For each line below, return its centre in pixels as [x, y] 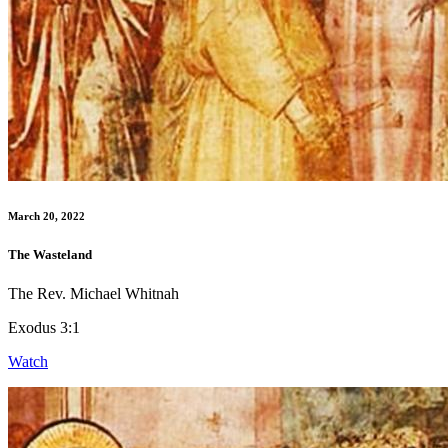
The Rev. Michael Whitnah [93, 293]
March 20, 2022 [46, 215]
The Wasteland [50, 254]
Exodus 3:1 [44, 327]
